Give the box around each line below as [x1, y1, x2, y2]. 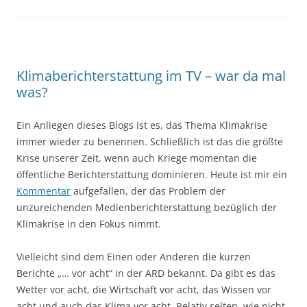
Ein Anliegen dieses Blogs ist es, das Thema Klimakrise [16, 119, 267, 132]
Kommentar [16, 184, 71, 198]
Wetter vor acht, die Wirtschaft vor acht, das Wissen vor [16, 283, 271, 297]
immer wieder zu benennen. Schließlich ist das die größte [16, 135, 283, 149]
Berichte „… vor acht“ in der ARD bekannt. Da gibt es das [16, 267, 275, 280]
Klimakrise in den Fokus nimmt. [16, 217, 161, 231]
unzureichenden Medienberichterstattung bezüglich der [16, 201, 277, 214]
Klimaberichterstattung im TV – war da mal [16, 66, 286, 86]
